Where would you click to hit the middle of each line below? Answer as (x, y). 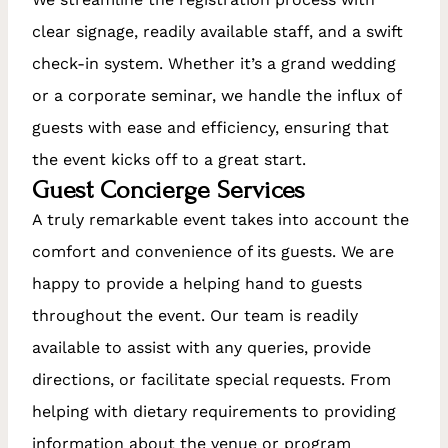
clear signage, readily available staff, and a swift (217, 31)
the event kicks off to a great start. (169, 159)
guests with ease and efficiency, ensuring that (210, 127)
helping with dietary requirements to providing (214, 411)
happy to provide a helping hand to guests (197, 283)
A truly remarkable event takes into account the (220, 219)
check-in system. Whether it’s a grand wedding (214, 63)
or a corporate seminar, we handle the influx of (216, 95)
